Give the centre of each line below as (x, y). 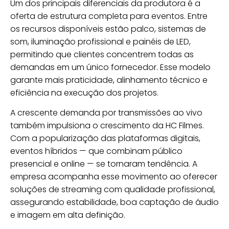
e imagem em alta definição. (68, 215)
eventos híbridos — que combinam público (96, 151)
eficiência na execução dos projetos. (84, 93)
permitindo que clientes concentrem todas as (102, 54)
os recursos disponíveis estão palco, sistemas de (108, 29)
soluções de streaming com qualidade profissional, (113, 190)
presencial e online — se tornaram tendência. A (104, 164)
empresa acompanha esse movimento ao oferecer (114, 177)
